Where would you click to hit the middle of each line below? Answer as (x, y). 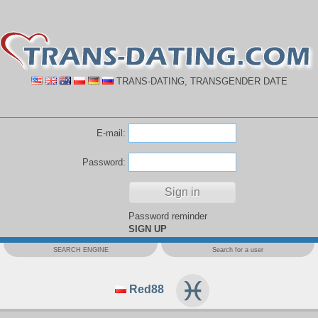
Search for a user (238, 250)
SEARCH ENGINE (81, 250)
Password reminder (168, 216)
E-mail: (111, 133)
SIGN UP (147, 229)
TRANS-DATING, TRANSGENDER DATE (200, 81)
